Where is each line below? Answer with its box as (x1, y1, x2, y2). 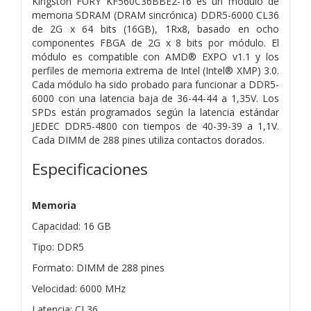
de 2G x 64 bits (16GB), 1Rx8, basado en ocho (32, 22, 279, 35)
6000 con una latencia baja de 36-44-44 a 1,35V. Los (32, 91, 279, 105)
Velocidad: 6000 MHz (32, 281, 126, 295)
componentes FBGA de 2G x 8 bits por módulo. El (32, 35, 279, 49)
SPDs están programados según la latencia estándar (32, 105, 279, 119)
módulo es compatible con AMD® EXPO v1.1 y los (32, 49, 279, 63)
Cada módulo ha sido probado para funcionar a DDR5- (32, 77, 279, 91)
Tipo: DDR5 (32, 239, 84, 253)
